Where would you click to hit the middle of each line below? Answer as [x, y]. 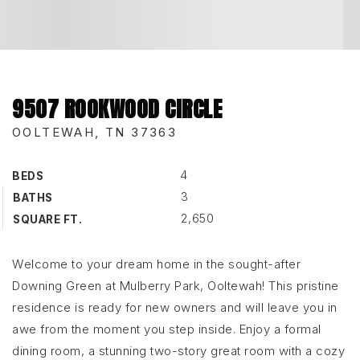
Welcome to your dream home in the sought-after [156, 264]
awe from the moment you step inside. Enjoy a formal [167, 329]
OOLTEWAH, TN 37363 [95, 132]
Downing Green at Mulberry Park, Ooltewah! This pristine [176, 286]
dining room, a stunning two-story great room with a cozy [178, 351]
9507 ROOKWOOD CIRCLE [117, 109]
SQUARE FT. [47, 219]
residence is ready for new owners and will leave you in [175, 307]
